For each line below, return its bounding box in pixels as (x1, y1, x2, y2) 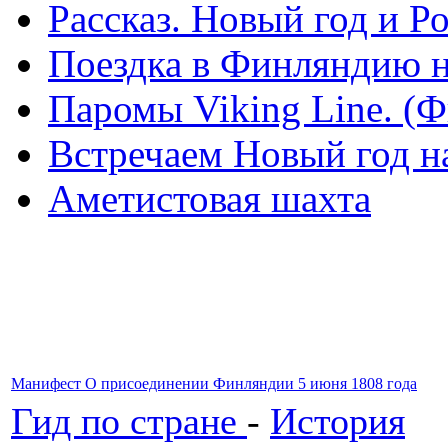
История (270, 399, 405, 442)
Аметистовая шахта (48, 176, 371, 220)
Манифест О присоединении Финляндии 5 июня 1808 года (11, 374, 417, 392)
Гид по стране (11, 399, 247, 442)
